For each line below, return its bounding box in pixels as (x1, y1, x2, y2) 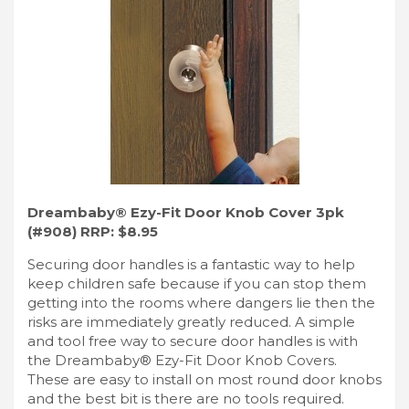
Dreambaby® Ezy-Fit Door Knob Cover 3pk (27, 203, 344, 221)
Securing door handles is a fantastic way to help (27, 255, 355, 273)
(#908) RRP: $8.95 (27, 222, 158, 240)
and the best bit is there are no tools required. (27, 389, 344, 407)
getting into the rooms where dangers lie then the (27, 293, 375, 311)
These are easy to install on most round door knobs (27, 370, 382, 388)
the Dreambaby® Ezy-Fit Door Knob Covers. (27, 351, 337, 369)
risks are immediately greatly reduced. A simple (27, 312, 355, 330)
